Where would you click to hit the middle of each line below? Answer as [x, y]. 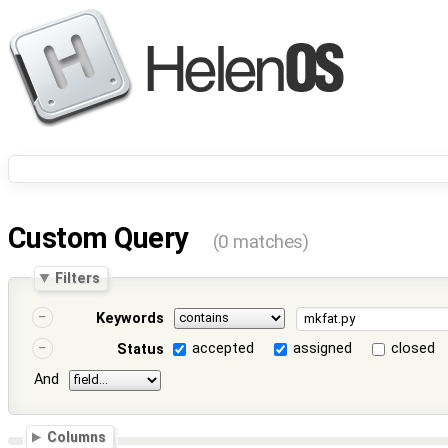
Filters [78, 277]
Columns [77, 437]
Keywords [129, 319]
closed [413, 349]
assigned [323, 349]
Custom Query [101, 238]
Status [140, 350]
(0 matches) [260, 242]
